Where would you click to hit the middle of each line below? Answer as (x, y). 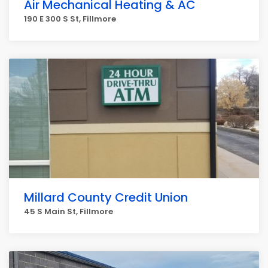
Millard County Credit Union (106, 197)
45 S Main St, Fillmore (68, 211)
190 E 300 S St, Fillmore (70, 19)
